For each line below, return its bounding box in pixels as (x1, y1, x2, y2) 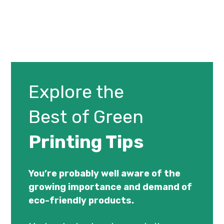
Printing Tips (28, 131, 144, 153)
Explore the (28, 81, 124, 103)
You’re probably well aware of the (28, 168, 181, 179)
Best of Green (28, 106, 144, 128)
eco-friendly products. (28, 195, 134, 206)
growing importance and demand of (28, 181, 192, 193)
